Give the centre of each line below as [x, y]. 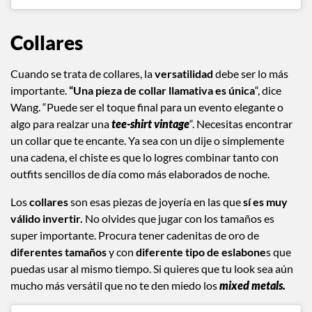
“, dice [268, 90]
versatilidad [185, 73]
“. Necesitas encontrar [241, 123]
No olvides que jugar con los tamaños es [180, 218]
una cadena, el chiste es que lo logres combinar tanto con [145, 157]
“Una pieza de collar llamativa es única [162, 90]
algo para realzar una [60, 123]
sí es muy [264, 201]
